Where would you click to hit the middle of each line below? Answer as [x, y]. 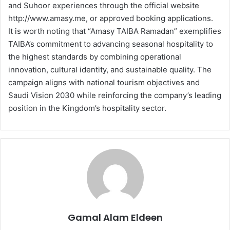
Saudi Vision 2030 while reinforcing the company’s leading [115, 95]
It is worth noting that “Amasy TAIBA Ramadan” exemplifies [115, 31]
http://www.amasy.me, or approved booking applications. [111, 18]
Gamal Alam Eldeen [115, 218]
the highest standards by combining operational [95, 57]
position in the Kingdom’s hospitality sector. [87, 108]
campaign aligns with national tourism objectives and [104, 83]
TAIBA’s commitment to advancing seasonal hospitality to [111, 44]
